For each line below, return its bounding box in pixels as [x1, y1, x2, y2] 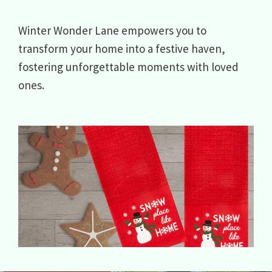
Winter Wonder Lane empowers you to [18, 23, 206, 38]
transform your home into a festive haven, [18, 41, 225, 56]
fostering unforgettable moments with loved [18, 59, 239, 74]
